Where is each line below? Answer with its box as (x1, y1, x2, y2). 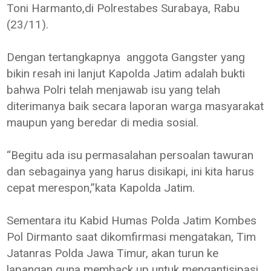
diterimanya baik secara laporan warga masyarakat (7, 99, 264, 113)
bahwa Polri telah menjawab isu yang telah (7, 82, 221, 97)
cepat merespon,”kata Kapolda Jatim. (7, 180, 195, 195)
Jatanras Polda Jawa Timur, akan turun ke (7, 246, 219, 260)
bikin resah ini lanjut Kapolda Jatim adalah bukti (7, 66, 246, 80)
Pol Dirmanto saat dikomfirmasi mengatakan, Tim (7, 229, 256, 244)
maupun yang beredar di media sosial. (7, 115, 199, 129)
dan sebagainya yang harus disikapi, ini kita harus (7, 164, 255, 178)
